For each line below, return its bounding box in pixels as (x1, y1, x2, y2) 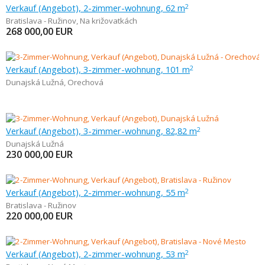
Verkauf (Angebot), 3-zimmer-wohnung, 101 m (6, 63, 190, 75)
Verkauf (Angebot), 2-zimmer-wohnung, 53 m (6, 248, 185, 260)
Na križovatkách (80, 15, 137, 26)
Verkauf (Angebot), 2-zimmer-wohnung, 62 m (6, 2, 185, 14)
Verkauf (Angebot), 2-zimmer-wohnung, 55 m (6, 186, 185, 198)
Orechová (67, 77, 104, 88)
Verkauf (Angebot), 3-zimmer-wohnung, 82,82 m (6, 125, 197, 137)
